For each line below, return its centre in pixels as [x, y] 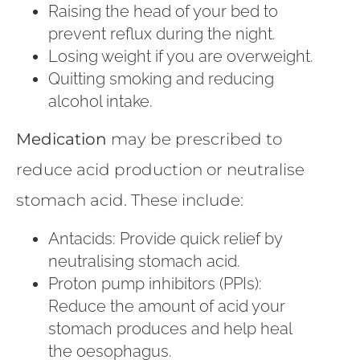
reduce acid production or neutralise [160, 170]
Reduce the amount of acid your [167, 306]
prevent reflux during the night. [162, 34]
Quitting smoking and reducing [161, 79]
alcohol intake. [100, 102]
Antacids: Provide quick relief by [165, 238]
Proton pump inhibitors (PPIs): [155, 283]
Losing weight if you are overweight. [181, 57]
